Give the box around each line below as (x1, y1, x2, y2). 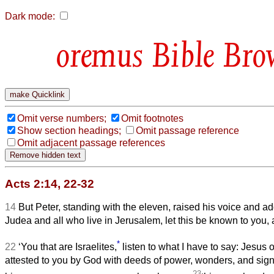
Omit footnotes (121, 113, 183, 124)
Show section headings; (17, 125, 121, 136)
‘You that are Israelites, (18, 242, 117, 253)
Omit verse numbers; (17, 113, 106, 124)
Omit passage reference (136, 125, 239, 136)
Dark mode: (5, 11, 55, 21)
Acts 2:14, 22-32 (5, 177, 94, 190)
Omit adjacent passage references (17, 137, 165, 148)
